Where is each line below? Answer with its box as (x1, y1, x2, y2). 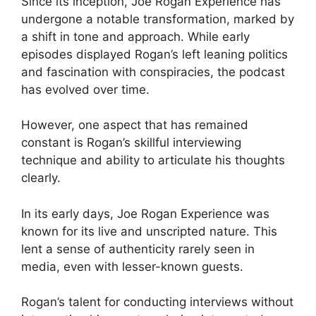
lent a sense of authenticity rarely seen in (21, 241, 255, 256)
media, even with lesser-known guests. (21, 259, 243, 274)
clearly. (21, 171, 61, 186)
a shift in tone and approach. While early (21, 29, 250, 44)
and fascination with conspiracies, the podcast (21, 64, 285, 79)
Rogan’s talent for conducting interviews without (21, 295, 293, 310)
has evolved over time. (21, 82, 150, 97)
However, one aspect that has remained (21, 118, 248, 133)
